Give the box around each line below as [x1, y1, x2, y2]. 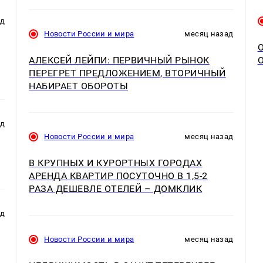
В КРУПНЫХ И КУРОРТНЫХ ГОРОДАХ [29, 157, 203, 169]
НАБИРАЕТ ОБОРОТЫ [29, 80, 129, 92]
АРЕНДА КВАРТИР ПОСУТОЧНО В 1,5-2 [29, 170, 208, 182]
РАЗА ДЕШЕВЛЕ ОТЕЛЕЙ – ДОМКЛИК [29, 183, 203, 195]
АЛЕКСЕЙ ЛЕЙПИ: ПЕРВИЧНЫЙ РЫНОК [29, 55, 210, 66]
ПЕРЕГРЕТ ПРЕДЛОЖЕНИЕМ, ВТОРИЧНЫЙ [29, 68, 226, 79]
